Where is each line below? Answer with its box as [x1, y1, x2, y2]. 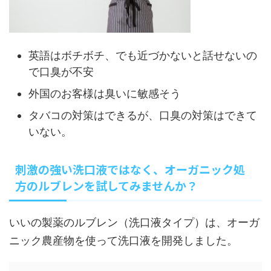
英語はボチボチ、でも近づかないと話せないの [28, 49, 257, 62]
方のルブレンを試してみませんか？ [15, 177, 198, 194]
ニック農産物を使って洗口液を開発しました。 [9, 233, 238, 247]
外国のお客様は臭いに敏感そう [28, 87, 181, 100]
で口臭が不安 [28, 65, 94, 79]
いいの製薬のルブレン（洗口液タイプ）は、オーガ [9, 215, 260, 229]
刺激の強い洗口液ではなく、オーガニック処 [15, 160, 245, 177]
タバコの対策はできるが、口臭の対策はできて [28, 109, 257, 122]
